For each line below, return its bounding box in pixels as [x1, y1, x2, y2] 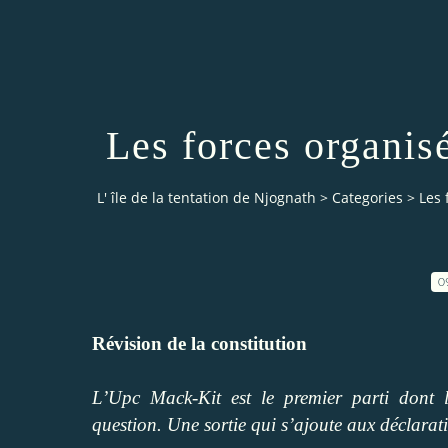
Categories [332, 188, 403, 208]
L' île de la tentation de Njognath [97, 188, 316, 208]
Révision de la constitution [92, 332, 307, 354]
